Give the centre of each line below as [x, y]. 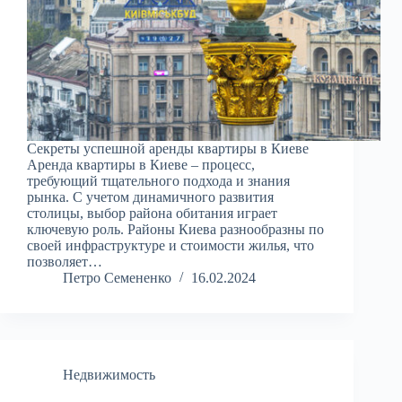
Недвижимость [109, 375]
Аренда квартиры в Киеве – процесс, [141, 165]
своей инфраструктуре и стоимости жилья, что [170, 246]
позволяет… [65, 262]
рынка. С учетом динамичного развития [150, 197]
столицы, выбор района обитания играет [152, 214]
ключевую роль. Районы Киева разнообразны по [175, 230]
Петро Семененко [117, 278]
